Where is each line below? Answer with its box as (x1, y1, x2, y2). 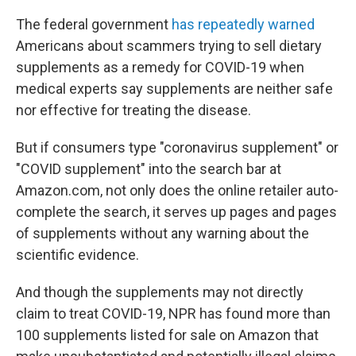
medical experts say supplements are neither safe (16, 80, 333, 97)
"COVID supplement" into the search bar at (16, 161, 281, 177)
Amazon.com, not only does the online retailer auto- (16, 182, 339, 199)
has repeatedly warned (172, 16, 315, 33)
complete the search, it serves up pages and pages (16, 203, 337, 220)
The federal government (16, 16, 172, 33)
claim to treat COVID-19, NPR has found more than (16, 305, 331, 322)
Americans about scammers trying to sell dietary (16, 37, 322, 54)
